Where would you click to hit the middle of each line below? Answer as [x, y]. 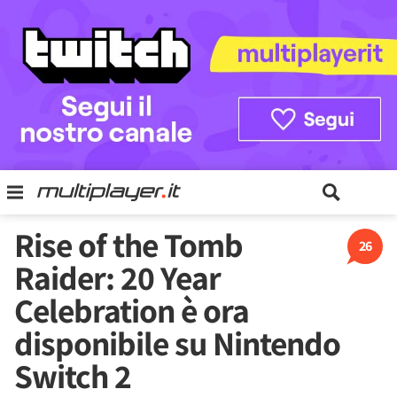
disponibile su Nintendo [177, 343]
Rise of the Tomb [128, 245]
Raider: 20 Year [117, 277]
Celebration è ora [132, 310]
